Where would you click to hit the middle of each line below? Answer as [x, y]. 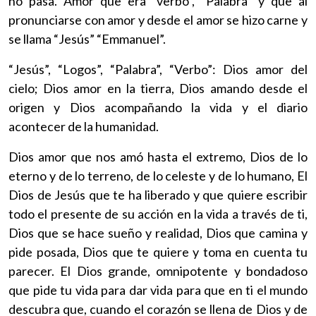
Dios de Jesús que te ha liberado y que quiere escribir [158, 194]
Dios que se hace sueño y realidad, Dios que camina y [158, 232]
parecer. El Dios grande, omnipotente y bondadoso [158, 271]
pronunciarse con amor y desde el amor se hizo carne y [158, 19]
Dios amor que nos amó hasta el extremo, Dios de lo [158, 156]
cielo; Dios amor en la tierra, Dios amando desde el [158, 88]
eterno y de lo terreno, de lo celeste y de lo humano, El [158, 175]
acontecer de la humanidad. [84, 126]
